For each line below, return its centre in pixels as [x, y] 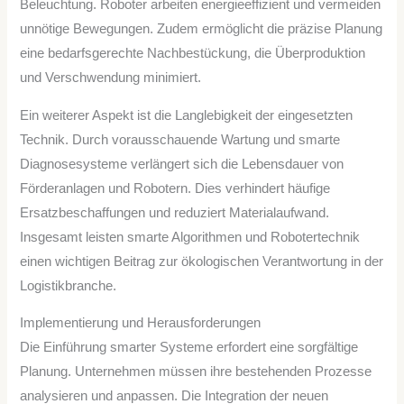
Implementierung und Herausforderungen [141, 323]
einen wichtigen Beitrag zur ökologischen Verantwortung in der [202, 261]
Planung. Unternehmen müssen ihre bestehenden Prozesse [196, 372]
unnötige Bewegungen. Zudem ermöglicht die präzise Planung [202, 29]
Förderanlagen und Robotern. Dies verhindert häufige [175, 188]
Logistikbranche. [69, 285]
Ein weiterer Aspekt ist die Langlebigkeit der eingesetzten [187, 115]
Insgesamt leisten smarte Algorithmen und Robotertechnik [190, 237]
